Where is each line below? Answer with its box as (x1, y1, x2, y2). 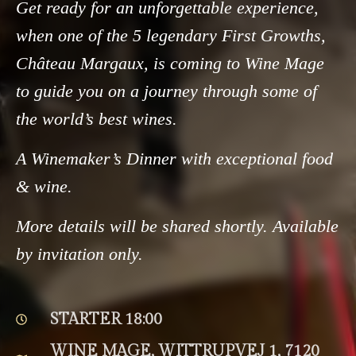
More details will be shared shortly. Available (16, 216, 339, 237)
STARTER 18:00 (49, 310, 162, 330)
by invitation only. (16, 244, 143, 265)
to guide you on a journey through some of (16, 81, 317, 102)
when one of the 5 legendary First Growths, (16, 25, 326, 46)
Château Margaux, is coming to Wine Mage (16, 53, 324, 74)
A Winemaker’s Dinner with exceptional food (16, 149, 333, 169)
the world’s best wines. (16, 109, 177, 130)
